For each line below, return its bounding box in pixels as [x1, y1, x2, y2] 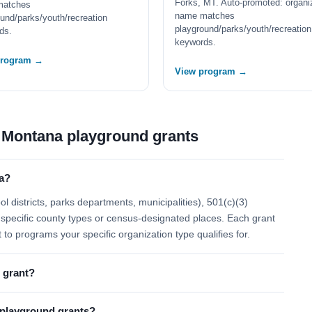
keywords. [175, 37, 216, 47]
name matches [175, 10, 235, 21]
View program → [175, 66, 247, 77]
